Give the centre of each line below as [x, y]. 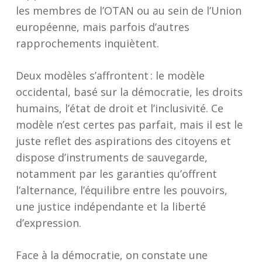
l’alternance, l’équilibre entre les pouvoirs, [121, 190]
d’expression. [48, 223]
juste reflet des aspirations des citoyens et [123, 141]
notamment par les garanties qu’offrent [116, 174]
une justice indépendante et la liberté [111, 206]
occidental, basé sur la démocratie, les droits [129, 92]
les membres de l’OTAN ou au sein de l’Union [128, 11]
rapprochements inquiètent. [87, 43]
